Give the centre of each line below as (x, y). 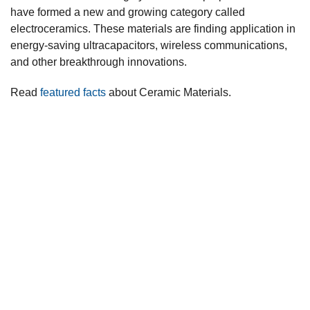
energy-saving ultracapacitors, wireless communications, (149, 46)
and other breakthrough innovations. (99, 62)
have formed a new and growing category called (128, 12)
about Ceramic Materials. (168, 93)
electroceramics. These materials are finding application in (153, 29)
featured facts (73, 93)
